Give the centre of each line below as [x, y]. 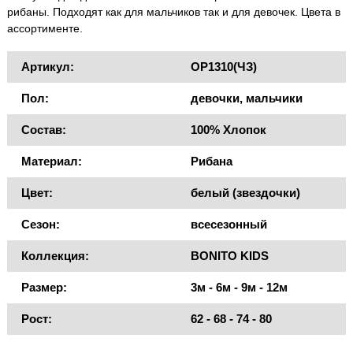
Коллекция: [55, 256]
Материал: [52, 162]
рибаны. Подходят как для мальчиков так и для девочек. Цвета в [174, 12]
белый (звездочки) [245, 193]
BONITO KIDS [230, 256]
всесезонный [229, 225]
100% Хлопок [229, 130]
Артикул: [48, 67]
